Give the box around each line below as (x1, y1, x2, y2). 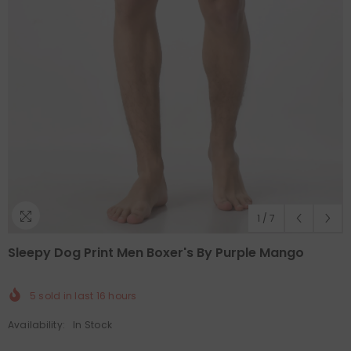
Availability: (8, 317, 66, 331)
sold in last (36, 288, 96, 302)
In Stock (73, 317, 113, 331)
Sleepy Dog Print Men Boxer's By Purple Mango (8, 243, 304, 262)
